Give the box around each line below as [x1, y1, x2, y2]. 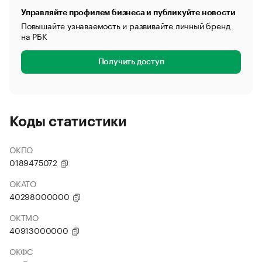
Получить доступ [98, 58, 164, 66]
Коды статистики [9, 115, 127, 129]
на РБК [21, 29, 47, 42]
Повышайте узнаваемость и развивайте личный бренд [21, 19, 230, 32]
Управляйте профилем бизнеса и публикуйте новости [21, 8, 236, 16]
